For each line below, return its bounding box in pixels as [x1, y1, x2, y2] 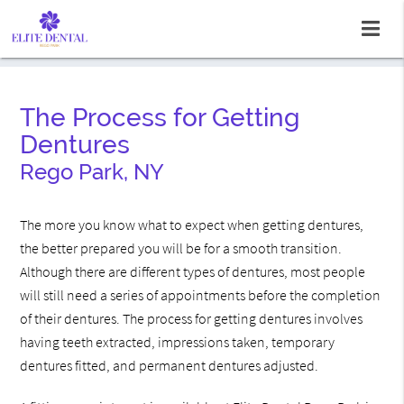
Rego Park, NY [20, 159, 165, 186]
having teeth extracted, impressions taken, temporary [20, 333, 335, 352]
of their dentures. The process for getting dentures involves [20, 309, 363, 328]
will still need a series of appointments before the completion [20, 286, 381, 305]
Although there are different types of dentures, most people [20, 262, 366, 281]
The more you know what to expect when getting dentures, [20, 216, 364, 234]
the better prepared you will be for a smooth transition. [20, 239, 343, 258]
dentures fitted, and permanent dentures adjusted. [20, 356, 319, 375]
